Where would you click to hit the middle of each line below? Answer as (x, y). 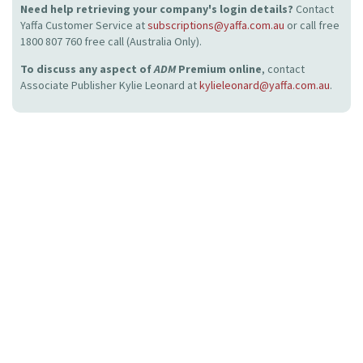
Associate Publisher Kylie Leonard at (110, 85)
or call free (312, 25)
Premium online (219, 69)
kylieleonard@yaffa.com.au (265, 85)
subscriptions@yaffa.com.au (216, 25)
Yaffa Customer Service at (84, 25)
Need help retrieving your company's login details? (158, 9)
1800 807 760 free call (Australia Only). (111, 41)
